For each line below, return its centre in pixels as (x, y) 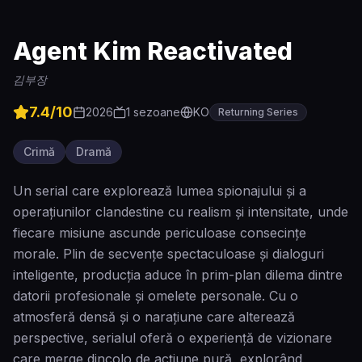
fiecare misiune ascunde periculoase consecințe (160, 233)
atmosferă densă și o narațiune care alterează (154, 317)
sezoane (155, 112)
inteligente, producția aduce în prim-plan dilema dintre (178, 275)
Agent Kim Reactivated (153, 51)
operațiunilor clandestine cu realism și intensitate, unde (181, 212)
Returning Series (258, 112)
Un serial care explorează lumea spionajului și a (160, 191)
